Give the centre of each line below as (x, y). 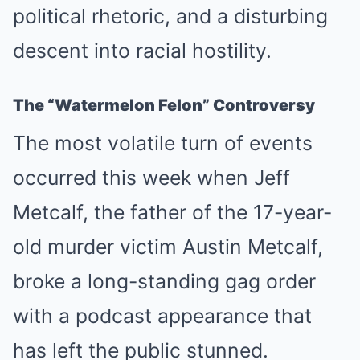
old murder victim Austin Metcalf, (168, 247)
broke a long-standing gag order (164, 281)
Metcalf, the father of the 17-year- (172, 212)
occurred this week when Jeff (151, 178)
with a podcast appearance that (162, 316)
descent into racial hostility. (142, 51)
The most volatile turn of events (163, 143)
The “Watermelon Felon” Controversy (164, 105)
